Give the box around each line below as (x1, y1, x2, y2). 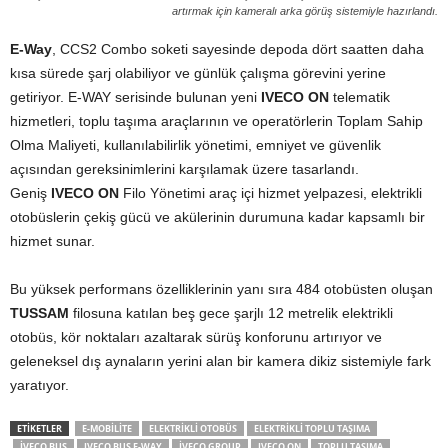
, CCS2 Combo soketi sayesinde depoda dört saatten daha (52, 41, 424, 57)
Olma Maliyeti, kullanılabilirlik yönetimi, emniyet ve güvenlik (10, 137, 381, 153)
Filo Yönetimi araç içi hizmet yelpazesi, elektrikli (119, 185, 422, 201)
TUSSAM (10, 305, 69, 321)
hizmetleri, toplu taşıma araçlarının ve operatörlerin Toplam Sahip (10, 113, 423, 129)
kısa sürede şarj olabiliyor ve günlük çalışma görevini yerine (10, 65, 386, 81)
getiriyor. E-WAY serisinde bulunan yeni (10, 89, 261, 105)
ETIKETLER (17, 422, 62, 435)
